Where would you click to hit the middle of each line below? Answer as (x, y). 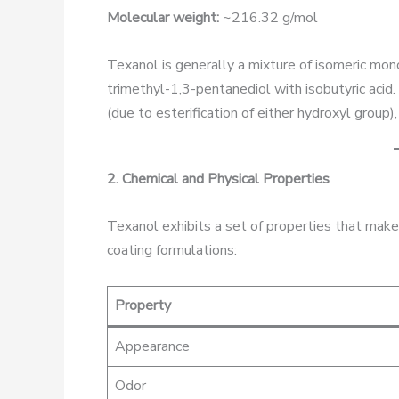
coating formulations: (172, 250)
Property (143, 305)
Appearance (152, 346)
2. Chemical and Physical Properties (218, 179)
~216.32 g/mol (269, 18)
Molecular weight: (163, 18)
